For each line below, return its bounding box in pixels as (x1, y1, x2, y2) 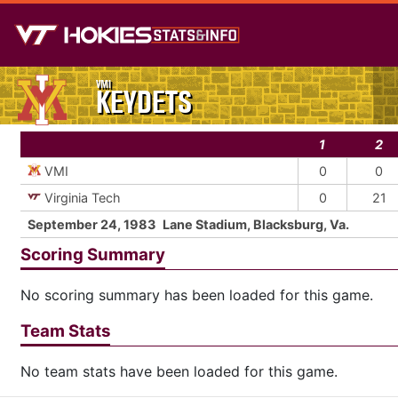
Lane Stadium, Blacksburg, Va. (163, 217, 349, 232)
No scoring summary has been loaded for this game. (20, 286, 373, 304)
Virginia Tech (41, 190, 124, 205)
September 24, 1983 (28, 217, 155, 232)
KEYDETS (96, 84, 193, 120)
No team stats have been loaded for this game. (20, 362, 338, 380)
